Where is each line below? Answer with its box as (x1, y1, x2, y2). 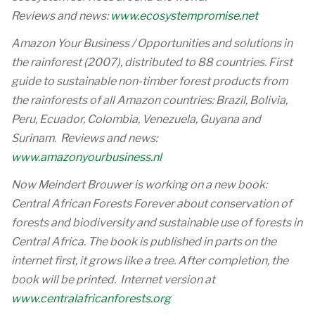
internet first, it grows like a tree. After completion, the (11, 254, 288, 267)
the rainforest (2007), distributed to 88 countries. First (11, 56, 292, 69)
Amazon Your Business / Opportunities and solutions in (11, 37, 292, 50)
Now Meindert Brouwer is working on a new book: (11, 178, 267, 191)
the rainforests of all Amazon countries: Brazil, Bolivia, (11, 94, 288, 107)
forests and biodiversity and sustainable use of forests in (11, 216, 302, 229)
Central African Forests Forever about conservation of (11, 197, 292, 210)
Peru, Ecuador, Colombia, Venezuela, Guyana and (11, 112, 261, 126)
